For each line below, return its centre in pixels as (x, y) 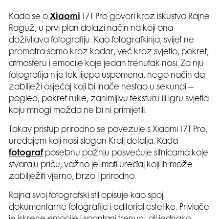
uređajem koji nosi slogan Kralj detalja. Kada (93, 142)
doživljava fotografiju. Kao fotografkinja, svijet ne (101, 40)
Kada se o (29, 17)
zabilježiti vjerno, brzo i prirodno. (73, 177)
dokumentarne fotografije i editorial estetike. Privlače (109, 208)
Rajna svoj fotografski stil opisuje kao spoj (86, 196)
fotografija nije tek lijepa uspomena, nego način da (107, 76)
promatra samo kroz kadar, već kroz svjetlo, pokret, (109, 52)
